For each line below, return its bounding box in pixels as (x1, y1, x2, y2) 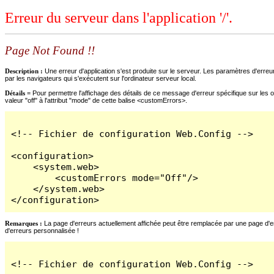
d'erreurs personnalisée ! (5, 226, 79, 234)
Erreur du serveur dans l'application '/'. (5, 10, 232, 26)
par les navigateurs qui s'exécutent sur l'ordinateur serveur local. (5, 74, 196, 82)
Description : (5, 67, 45, 75)
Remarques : (5, 219, 42, 227)
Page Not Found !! (5, 44, 95, 57)
